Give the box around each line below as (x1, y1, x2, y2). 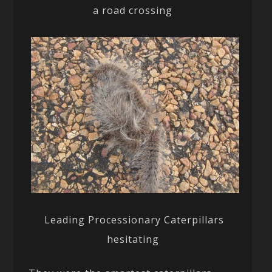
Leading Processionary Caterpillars (41, 212, 225, 226)
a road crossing (93, 3, 173, 17)
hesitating (106, 232, 159, 246)
